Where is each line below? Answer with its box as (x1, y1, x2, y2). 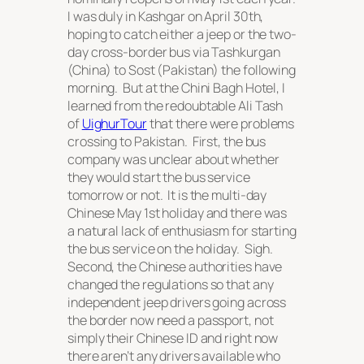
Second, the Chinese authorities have (67, 258, 283, 276)
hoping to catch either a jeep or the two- (67, 25, 297, 44)
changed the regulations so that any (67, 275, 274, 294)
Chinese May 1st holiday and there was (67, 204, 288, 223)
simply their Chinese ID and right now (67, 329, 279, 348)
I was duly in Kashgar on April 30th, (67, 7, 264, 26)
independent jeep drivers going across (67, 293, 287, 312)
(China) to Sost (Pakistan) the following (67, 61, 296, 80)
